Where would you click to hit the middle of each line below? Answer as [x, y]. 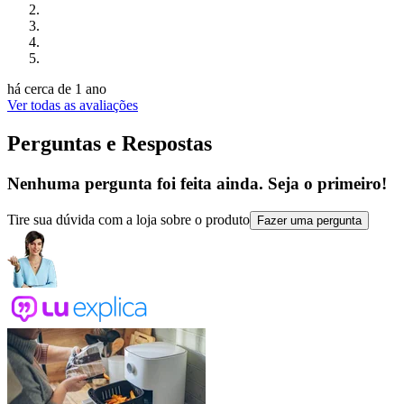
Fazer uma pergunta [309, 220]
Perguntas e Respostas [110, 143]
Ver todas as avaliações [73, 106]
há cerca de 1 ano [57, 89]
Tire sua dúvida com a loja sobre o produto [129, 219]
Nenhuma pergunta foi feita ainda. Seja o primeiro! [197, 183]
